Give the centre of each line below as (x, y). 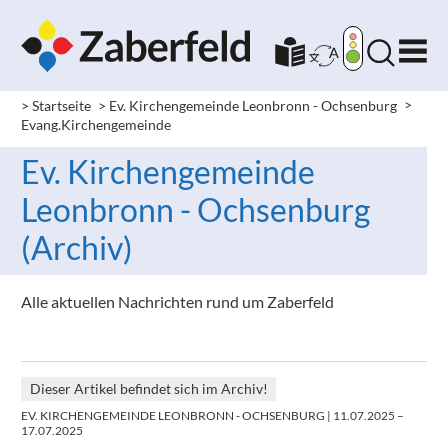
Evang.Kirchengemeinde (96, 125)
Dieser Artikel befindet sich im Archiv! (148, 389)
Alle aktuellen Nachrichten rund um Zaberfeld (177, 302)
